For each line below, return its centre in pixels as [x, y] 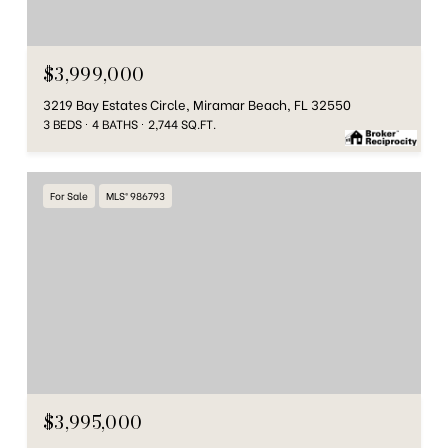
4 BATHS [115, 123]
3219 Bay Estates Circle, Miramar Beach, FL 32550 [197, 103]
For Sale [69, 195]
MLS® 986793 [135, 195]
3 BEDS [62, 123]
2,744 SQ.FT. [182, 123]
